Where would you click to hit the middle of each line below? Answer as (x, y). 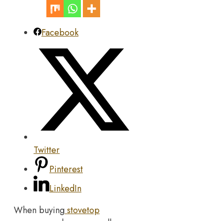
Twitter (47, 150)
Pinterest (66, 169)
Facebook (60, 33)
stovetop (82, 210)
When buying (39, 210)
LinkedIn (65, 188)
